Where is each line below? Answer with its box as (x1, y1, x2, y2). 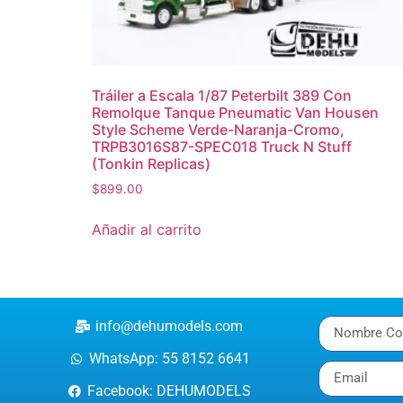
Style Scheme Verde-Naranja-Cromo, (92, 121, 345, 139)
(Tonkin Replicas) (92, 155, 210, 173)
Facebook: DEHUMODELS (87, 381, 252, 399)
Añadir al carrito (92, 219, 201, 238)
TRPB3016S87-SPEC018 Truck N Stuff (92, 138, 352, 156)
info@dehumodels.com (95, 317, 244, 335)
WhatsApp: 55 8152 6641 (88, 349, 250, 367)
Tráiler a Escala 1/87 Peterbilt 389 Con (92, 86, 352, 104)
